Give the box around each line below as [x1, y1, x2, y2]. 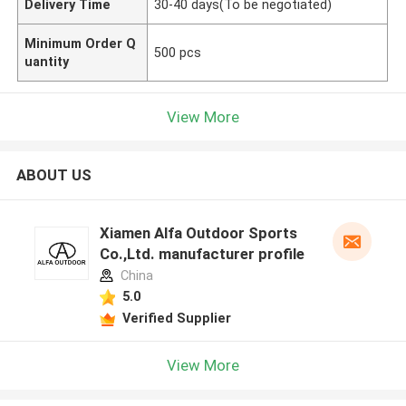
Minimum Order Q [24, 35, 137, 51]
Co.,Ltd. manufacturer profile [99, 245, 304, 264]
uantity [24, 53, 70, 69]
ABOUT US [15, 166, 92, 185]
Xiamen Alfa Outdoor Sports [99, 224, 297, 243]
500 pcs [154, 44, 202, 60]
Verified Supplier [121, 310, 231, 325]
